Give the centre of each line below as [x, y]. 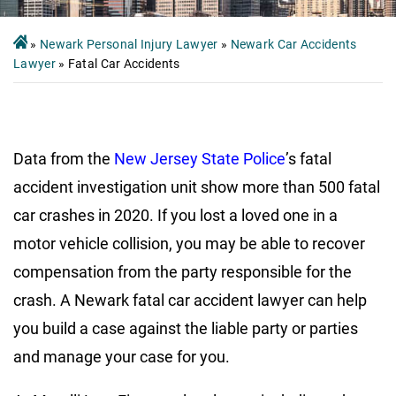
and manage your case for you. [122, 356]
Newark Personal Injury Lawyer [129, 44]
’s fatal [308, 158]
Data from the [64, 158]
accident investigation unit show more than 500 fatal [197, 187]
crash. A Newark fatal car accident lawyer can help [190, 300]
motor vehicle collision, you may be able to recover [189, 243]
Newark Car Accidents [293, 44]
